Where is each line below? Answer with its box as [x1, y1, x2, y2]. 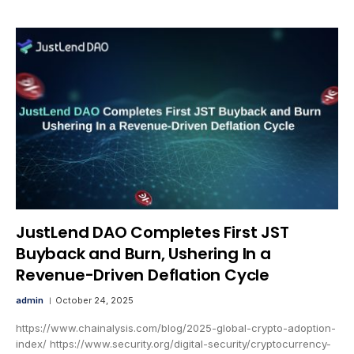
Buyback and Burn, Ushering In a [16, 242, 271, 265]
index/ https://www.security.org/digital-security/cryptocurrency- [16, 337, 331, 350]
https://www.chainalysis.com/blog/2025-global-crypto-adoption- [16, 321, 336, 334]
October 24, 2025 [55, 294, 134, 306]
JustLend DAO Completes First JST [16, 220, 289, 243]
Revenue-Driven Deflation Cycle [16, 263, 269, 286]
